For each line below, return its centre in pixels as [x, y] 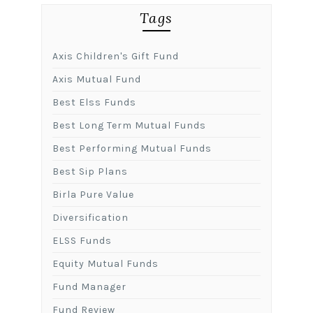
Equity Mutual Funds [105, 263]
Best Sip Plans [90, 171]
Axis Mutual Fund [96, 79]
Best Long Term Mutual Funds [129, 125]
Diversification [90, 217]
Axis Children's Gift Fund [115, 56]
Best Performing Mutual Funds [132, 148]
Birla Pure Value [93, 194]
